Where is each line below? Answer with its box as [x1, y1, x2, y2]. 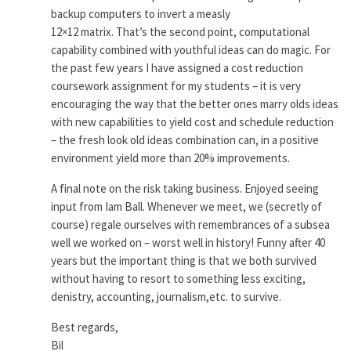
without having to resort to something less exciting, [51, 270, 306, 286]
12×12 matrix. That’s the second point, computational [51, 24, 310, 39]
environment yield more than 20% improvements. [51, 150, 291, 165]
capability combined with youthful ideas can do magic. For [51, 42, 331, 57]
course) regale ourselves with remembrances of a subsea [51, 216, 331, 232]
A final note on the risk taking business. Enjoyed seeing [51, 180, 320, 196]
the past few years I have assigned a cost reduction [51, 60, 304, 75]
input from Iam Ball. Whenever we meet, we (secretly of [51, 198, 323, 214]
